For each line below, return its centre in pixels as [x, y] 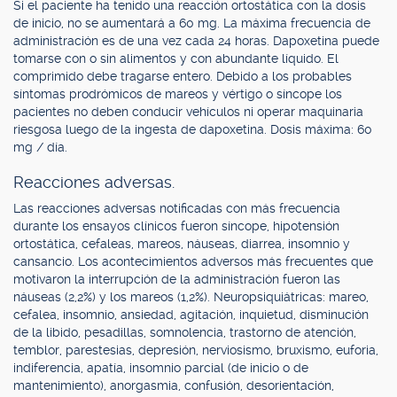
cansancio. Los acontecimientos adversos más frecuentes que [193, 261]
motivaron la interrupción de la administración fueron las [177, 279]
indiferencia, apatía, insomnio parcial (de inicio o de [161, 368]
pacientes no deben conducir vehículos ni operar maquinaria [188, 112]
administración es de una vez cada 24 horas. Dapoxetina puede [196, 41]
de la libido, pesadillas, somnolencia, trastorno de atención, [185, 332]
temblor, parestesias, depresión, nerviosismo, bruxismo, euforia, [196, 350]
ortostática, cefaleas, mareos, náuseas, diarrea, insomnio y [182, 244]
